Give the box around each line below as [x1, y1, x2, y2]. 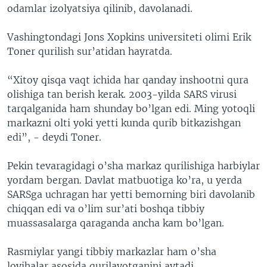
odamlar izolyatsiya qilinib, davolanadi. [7, 2, 193, 15]
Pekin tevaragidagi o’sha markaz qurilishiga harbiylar [7, 160, 260, 172]
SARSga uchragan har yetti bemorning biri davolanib [7, 188, 255, 201]
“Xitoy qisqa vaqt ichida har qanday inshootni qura [7, 74, 249, 86]
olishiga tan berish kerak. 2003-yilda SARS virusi [7, 88, 237, 101]
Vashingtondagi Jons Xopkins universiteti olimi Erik [7, 31, 251, 44]
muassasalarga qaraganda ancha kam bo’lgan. [7, 217, 224, 229]
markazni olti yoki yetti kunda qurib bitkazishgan [7, 117, 241, 129]
